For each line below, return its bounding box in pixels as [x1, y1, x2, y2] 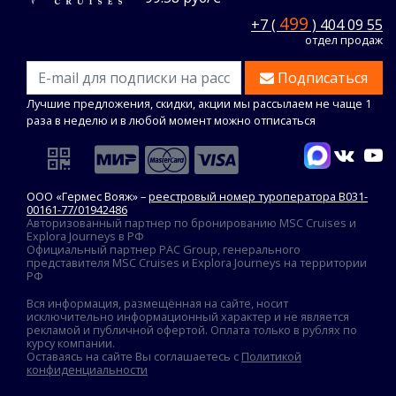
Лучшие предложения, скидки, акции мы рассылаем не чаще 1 [27, 95, 371, 112]
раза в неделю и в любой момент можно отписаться [27, 112, 316, 129]
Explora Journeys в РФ [27, 228, 144, 245]
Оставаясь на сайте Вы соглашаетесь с [27, 348, 241, 365]
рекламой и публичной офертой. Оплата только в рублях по [27, 322, 357, 339]
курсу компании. [27, 335, 115, 352]
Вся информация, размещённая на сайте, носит [27, 295, 288, 312]
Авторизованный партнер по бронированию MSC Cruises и [27, 215, 356, 232]
